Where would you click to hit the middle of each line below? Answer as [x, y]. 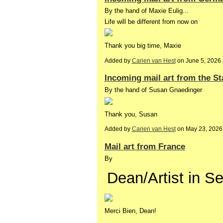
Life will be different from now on [151, 21]
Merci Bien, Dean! [130, 211]
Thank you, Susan [132, 114]
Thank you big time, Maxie [143, 46]
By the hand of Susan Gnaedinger [153, 90]
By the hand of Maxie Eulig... [146, 10]
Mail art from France [145, 146]
